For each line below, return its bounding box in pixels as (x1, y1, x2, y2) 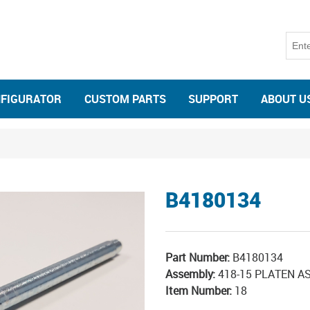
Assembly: (165, 266, 215, 282)
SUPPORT (188, 91, 239, 107)
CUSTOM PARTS (84, 91, 166, 107)
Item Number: (165, 283, 232, 298)
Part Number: (165, 250, 230, 265)
